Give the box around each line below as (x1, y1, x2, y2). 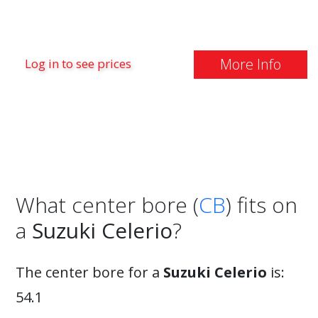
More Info (219, 55, 281, 74)
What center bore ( (16, 190, 199, 219)
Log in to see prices (25, 55, 131, 72)
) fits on (226, 190, 297, 219)
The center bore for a (16, 263, 163, 282)
